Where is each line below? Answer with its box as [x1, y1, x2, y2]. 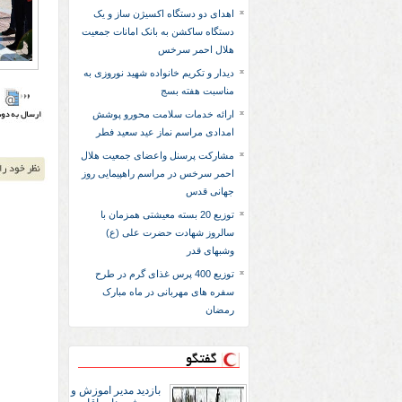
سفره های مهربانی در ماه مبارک [102, 286, 234, 297]
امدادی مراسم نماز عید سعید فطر [96, 127, 234, 137]
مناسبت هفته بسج [161, 85, 234, 96]
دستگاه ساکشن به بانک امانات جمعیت [82, 26, 234, 37]
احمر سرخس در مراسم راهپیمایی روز [82, 168, 234, 179]
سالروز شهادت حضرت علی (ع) [106, 227, 234, 238]
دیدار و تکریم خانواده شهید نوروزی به [83, 67, 234, 78]
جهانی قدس [186, 186, 234, 197]
